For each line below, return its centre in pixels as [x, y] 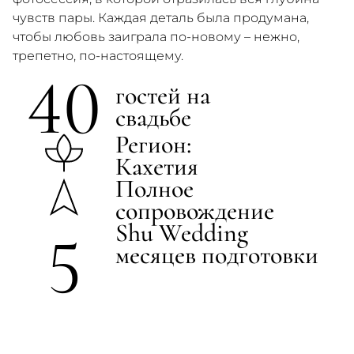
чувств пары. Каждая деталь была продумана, [161, 18]
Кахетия [157, 166]
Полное [154, 188]
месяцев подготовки [217, 255]
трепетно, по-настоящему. [98, 56]
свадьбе [153, 117]
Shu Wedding [182, 233]
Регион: [153, 144]
